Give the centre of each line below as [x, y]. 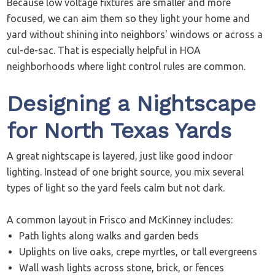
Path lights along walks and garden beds [109, 236]
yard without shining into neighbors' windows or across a [135, 35]
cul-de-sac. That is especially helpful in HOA [104, 51]
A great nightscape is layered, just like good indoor [120, 156]
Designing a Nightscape [132, 104]
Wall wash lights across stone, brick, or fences [122, 268]
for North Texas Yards [119, 131]
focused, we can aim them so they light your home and [129, 19]
